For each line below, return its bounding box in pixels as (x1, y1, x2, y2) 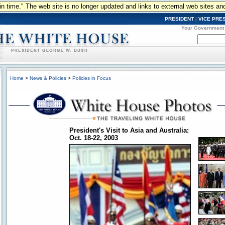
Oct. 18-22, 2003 (69, 134, 118, 142)
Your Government (181, 25, 224, 31)
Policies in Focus (72, 75, 111, 81)
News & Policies (30, 75, 66, 81)
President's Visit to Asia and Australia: (69, 127, 189, 134)
